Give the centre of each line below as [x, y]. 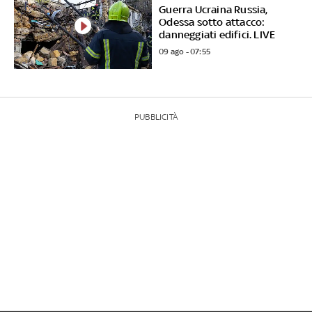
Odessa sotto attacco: [212, 22]
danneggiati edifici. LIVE [217, 35]
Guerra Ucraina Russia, [213, 10]
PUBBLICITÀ [156, 117]
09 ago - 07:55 [185, 52]
